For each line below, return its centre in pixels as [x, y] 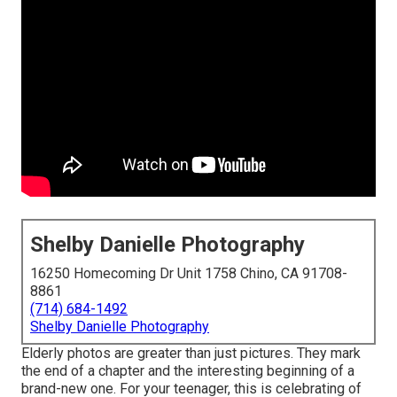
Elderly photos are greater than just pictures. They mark [191, 354]
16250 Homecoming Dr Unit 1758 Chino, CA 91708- [189, 274]
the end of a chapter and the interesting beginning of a [188, 371]
